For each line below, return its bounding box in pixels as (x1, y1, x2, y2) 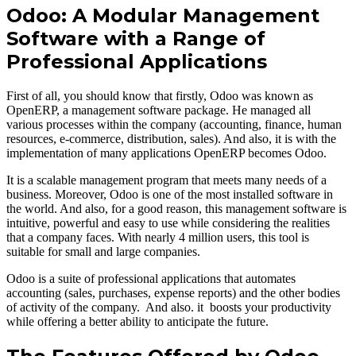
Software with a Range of (6, 27, 265, 51)
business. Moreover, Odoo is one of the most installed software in (6, 187, 333, 201)
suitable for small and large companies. (6, 244, 200, 258)
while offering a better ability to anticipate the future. (6, 314, 269, 328)
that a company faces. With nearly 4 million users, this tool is (6, 230, 309, 244)
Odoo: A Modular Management (6, 4, 319, 28)
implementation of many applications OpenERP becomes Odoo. (6, 145, 327, 160)
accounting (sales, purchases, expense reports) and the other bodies (6, 285, 340, 300)
